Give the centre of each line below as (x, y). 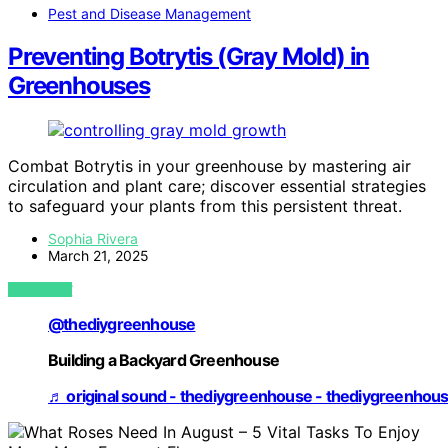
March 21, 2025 (98, 255)
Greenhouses (79, 86)
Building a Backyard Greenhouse (163, 359)
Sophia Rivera (93, 238)
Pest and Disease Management (149, 14)
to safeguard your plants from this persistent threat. (205, 205)
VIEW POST (40, 289)
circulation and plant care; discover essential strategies (217, 185)
